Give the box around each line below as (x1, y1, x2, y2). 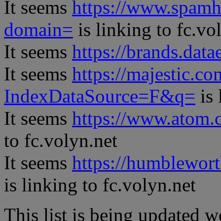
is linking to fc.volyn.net (4, 174, 196, 195)
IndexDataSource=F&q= (4, 85, 195, 107)
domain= (4, 18, 73, 40)
